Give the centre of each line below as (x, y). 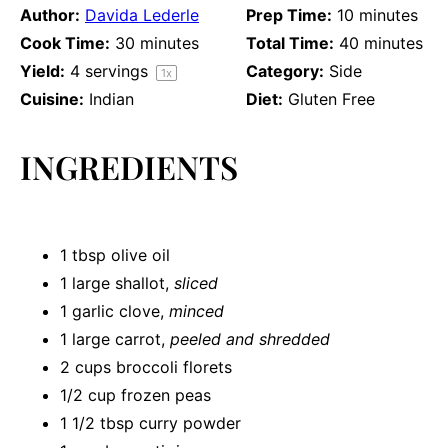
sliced (196, 282)
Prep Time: (289, 15)
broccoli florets (171, 366)
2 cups (85, 366)
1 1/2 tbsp (97, 422)
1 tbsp (83, 254)
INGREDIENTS (129, 167)
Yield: (42, 71)
